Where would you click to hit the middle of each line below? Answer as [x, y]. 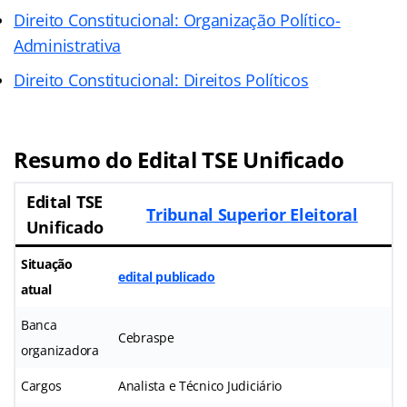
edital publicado [167, 276]
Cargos [41, 385]
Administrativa [68, 45]
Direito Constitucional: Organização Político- [177, 20]
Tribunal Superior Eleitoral [252, 214]
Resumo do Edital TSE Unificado [179, 159]
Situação [47, 263]
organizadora [60, 350]
